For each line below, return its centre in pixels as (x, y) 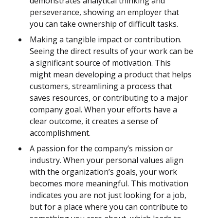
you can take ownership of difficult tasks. (104, 24)
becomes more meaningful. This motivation (109, 184)
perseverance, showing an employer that (104, 12)
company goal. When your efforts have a (103, 110)
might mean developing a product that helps (111, 75)
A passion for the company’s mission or (101, 149)
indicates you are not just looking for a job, (108, 195)
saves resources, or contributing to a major (109, 98)
